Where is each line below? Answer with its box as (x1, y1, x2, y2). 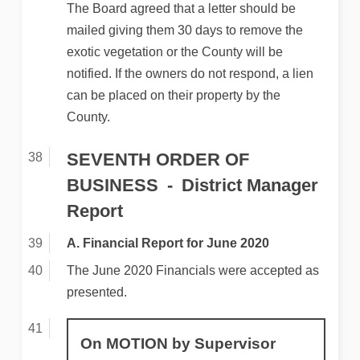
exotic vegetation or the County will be (66, 44, 283, 59)
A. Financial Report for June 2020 (66, 235, 269, 250)
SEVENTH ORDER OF (66, 149, 249, 170)
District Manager (181, 174, 318, 195)
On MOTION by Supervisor (80, 335, 276, 353)
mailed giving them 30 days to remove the (66, 22, 303, 37)
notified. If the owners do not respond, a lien (66, 66, 313, 80)
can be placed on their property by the (66, 88, 280, 102)
